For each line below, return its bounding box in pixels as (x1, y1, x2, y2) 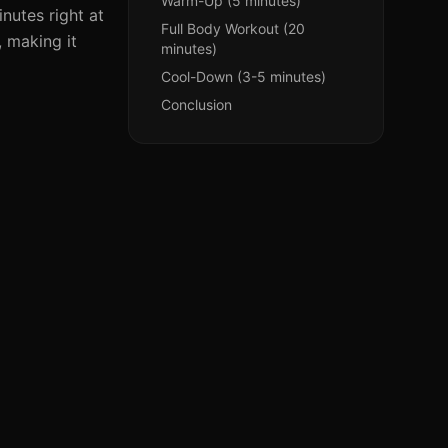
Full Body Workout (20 (161, 20, 305, 37)
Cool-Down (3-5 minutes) (161, 68, 326, 85)
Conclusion (161, 96, 232, 113)
